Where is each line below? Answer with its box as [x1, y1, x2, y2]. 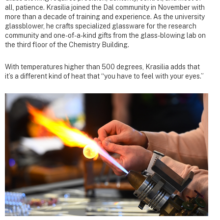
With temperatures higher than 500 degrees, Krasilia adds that [5, 62, 200, 71]
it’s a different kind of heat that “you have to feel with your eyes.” [5, 72, 204, 80]
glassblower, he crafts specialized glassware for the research [5, 22, 196, 30]
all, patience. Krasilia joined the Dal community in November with [5, 3, 205, 12]
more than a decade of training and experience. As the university [5, 13, 205, 21]
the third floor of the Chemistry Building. [5, 41, 129, 49]
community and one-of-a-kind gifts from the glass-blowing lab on [5, 31, 206, 40]
